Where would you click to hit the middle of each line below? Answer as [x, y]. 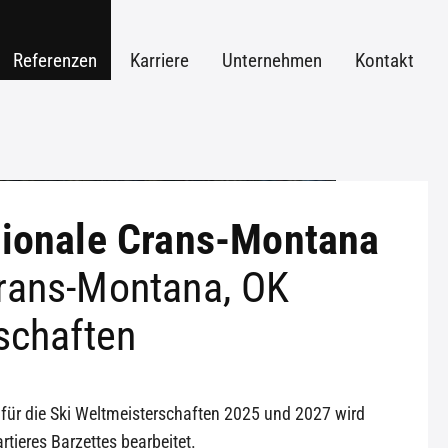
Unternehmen [272, 60]
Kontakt [384, 60]
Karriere [159, 60]
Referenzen [55, 60]
